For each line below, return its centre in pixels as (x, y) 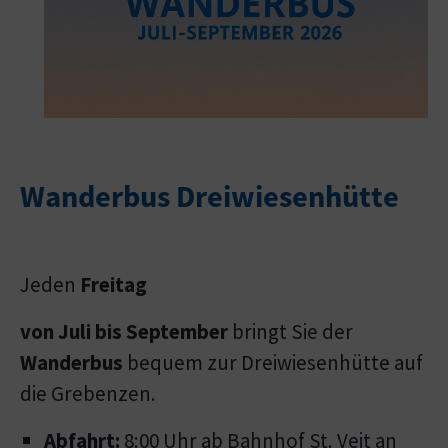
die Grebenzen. (88, 393)
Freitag (115, 284)
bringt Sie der (290, 331)
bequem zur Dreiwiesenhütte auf (273, 362)
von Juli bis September (124, 331)
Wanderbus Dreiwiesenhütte (212, 195)
